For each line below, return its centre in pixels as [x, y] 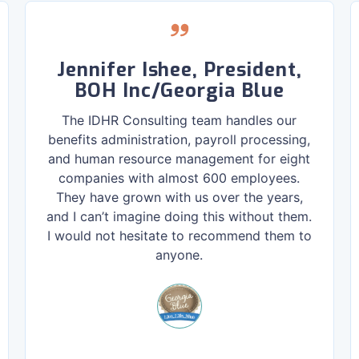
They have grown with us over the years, [179, 197]
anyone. [179, 255]
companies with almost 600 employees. [179, 178]
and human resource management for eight [179, 159]
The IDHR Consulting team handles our [179, 120]
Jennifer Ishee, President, [179, 70]
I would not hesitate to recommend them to [179, 236]
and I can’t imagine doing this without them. [179, 216]
